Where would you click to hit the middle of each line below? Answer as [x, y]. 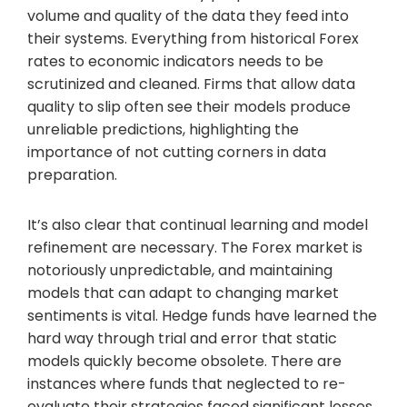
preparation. [72, 174]
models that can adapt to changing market [183, 293]
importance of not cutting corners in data [177, 152]
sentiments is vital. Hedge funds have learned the [202, 315]
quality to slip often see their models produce [189, 106]
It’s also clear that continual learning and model [198, 224]
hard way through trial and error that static [182, 338]
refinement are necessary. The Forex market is [195, 247]
